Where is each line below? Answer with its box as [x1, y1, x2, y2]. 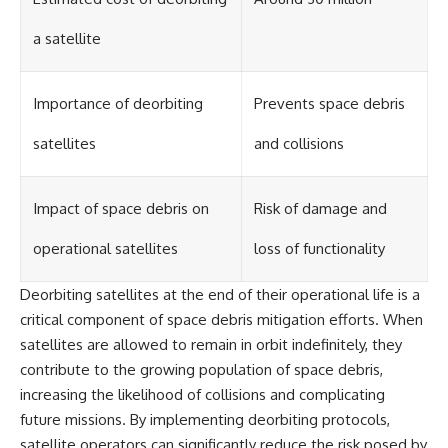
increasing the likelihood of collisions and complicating [20, 384, 385, 404]
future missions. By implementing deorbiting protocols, [20, 409, 390, 429]
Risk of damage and [254, 198, 387, 218]
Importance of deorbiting [33, 93, 203, 113]
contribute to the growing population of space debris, [20, 359, 383, 379]
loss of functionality [254, 238, 385, 258]
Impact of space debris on [33, 198, 209, 218]
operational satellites [33, 238, 178, 258]
